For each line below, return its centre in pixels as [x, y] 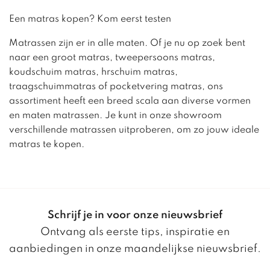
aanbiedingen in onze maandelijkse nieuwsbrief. [135, 249]
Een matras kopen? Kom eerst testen [90, 20]
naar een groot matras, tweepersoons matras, [112, 58]
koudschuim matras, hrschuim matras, [93, 73]
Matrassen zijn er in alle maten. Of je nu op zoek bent [127, 44]
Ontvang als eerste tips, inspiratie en [135, 232]
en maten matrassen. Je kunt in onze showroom [115, 116]
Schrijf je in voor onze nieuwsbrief [135, 215]
